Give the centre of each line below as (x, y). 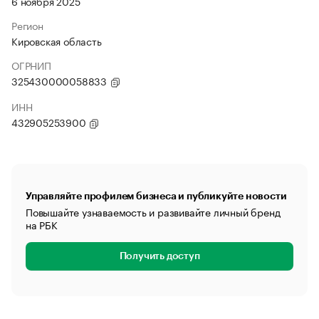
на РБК (42, 224)
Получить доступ (159, 256)
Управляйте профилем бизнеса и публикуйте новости (156, 196)
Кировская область (57, 41)
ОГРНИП (31, 65)
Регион (27, 25)
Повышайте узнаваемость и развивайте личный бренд (153, 211)
